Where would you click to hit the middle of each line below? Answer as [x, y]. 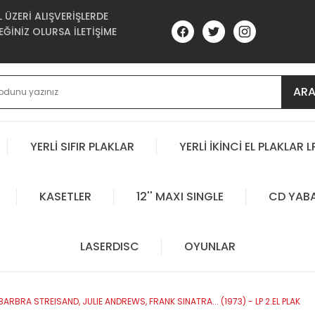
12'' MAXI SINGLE [180, 196]
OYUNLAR [210, 246]
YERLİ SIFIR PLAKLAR [82, 146]
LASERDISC [109, 246]
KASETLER [65, 196]
